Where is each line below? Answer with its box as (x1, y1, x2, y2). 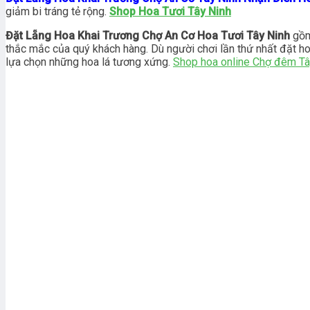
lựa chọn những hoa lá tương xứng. (6, 55, 173, 69)
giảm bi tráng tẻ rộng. (6, 4, 109, 18)
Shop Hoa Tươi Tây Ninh (109, 4, 231, 18)
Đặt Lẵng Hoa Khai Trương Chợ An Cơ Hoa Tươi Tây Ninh (6, 28, 290, 42)
